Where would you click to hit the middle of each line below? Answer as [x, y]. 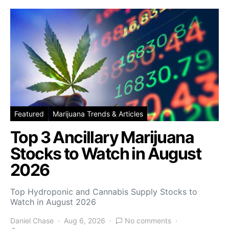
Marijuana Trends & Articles [98, 114]
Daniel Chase [32, 221]
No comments [148, 221]
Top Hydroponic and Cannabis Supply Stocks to [104, 192]
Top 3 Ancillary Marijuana [102, 138]
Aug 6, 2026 [85, 221]
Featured [29, 114]
